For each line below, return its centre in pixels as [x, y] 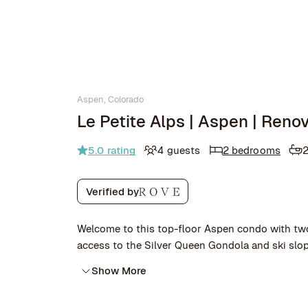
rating [120, 150]
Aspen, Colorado [110, 99]
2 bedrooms [251, 150]
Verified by [112, 191]
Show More [119, 271]
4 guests [179, 150]
